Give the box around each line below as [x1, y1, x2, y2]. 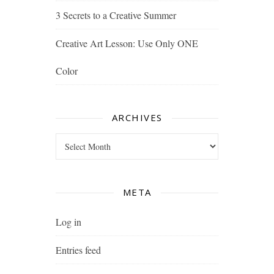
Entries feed [56, 243, 102, 257]
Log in [56, 215, 82, 229]
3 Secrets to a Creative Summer [56, 9, 177, 22]
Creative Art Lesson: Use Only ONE [56, 37, 199, 50]
